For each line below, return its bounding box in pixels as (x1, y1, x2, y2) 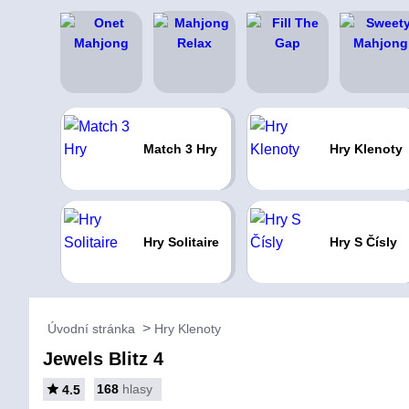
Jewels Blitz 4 (43, 349, 163, 369)
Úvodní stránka (47, 321, 135, 336)
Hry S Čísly (329, 235, 397, 249)
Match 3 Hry (142, 142, 217, 156)
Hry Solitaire (142, 235, 219, 249)
